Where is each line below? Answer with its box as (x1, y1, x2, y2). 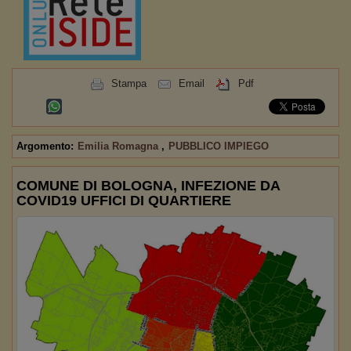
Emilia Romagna (78, 140, 161, 152)
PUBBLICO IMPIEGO (168, 140, 269, 152)
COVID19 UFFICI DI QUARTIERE (16, 193, 231, 208)
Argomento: (16, 140, 74, 152)
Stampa (110, 78, 147, 89)
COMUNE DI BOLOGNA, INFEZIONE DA (16, 178, 280, 194)
